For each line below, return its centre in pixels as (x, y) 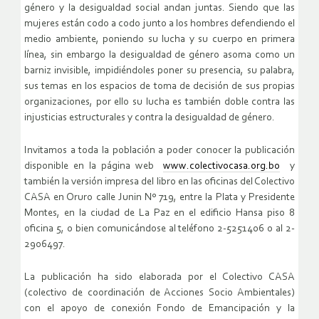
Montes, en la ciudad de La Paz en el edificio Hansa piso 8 (159, 213)
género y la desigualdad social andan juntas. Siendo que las (159, 8)
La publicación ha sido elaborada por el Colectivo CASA (159, 277)
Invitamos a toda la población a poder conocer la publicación (159, 150)
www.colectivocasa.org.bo (222, 166)
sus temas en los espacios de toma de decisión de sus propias (159, 86)
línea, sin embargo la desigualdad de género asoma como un (159, 55)
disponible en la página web (94, 166)
